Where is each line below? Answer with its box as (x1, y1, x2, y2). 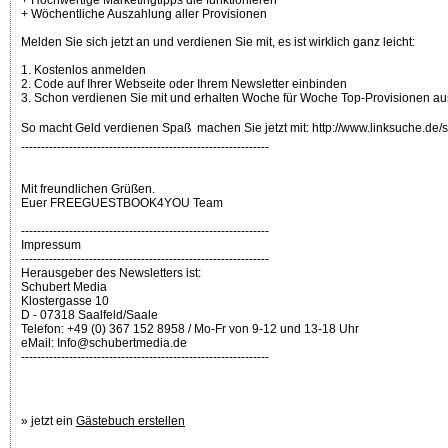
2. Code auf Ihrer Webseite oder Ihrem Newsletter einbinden (21, 77, 347, 92)
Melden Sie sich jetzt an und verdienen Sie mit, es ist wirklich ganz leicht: (21, 35, 415, 50)
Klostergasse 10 (21, 294, 109, 309)
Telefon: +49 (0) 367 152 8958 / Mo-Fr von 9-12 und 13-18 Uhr (21, 322, 359, 337)
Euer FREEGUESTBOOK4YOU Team (21, 196, 223, 211)
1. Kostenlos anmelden (21, 63, 146, 78)
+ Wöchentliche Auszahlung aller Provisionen (21, 7, 267, 22)
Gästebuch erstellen (76, 414, 185, 429)
